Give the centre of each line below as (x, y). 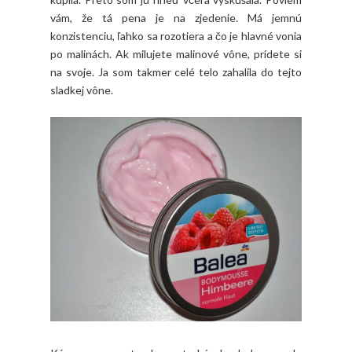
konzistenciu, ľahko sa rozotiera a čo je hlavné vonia (176, 35)
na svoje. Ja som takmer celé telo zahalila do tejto (176, 71)
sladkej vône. (82, 90)
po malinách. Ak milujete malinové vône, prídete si (176, 53)
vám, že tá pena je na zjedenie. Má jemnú (176, 17)
